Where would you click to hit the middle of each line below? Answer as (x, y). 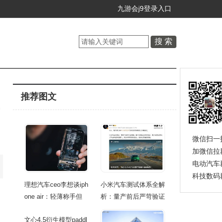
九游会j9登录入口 (144, 8)
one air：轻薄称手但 (53, 196)
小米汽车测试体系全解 (133, 185)
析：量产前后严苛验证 (133, 196)
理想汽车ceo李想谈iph (56, 185)
